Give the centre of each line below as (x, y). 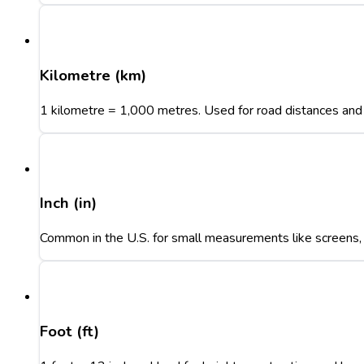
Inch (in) (68, 204)
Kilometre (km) (93, 75)
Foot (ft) (69, 331)
